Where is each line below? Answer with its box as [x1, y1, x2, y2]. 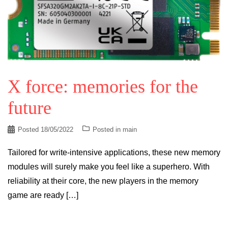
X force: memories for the [8, 76, 198, 97]
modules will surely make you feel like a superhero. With [8, 162, 210, 171]
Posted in [93, 125, 123, 133]
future [8, 97, 51, 118]
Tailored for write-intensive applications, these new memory [8, 148, 220, 157]
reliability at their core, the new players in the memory [8, 176, 198, 185]
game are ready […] [8, 190, 78, 199]
